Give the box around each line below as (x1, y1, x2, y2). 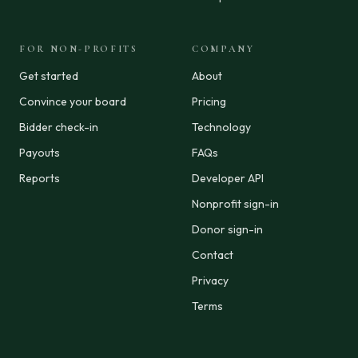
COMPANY (192, 43, 255, 54)
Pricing (192, 94, 226, 109)
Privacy (192, 273, 229, 288)
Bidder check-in (19, 120, 98, 134)
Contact (192, 248, 233, 262)
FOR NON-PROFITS (19, 43, 138, 54)
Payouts (19, 145, 60, 160)
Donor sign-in (192, 222, 263, 237)
